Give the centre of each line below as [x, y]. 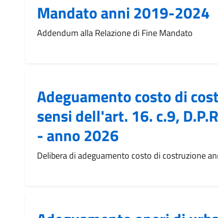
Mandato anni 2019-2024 [123, 13]
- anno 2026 [78, 135]
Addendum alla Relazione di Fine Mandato [115, 33]
